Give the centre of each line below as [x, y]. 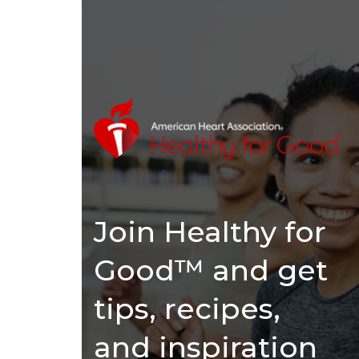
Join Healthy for [210, 232]
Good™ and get [211, 270]
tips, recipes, [187, 309]
